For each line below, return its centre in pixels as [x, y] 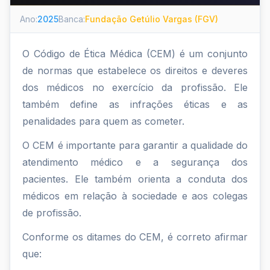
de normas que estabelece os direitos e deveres [135, 71]
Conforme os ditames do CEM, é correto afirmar [135, 237]
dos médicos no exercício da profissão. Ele [135, 87]
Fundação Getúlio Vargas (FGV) [152, 19]
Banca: [72, 19]
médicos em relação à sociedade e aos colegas [135, 196]
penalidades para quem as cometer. [103, 121]
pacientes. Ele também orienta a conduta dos [135, 179]
